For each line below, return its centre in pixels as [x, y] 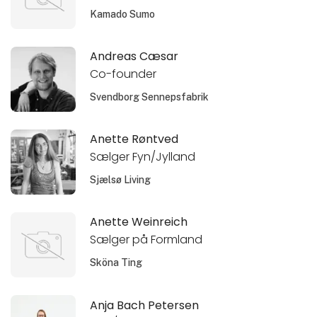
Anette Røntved [134, 139]
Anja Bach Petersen [145, 305]
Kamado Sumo [123, 14]
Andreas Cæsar [134, 57]
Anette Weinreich [139, 222]
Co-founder [123, 74]
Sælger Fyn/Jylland [143, 157]
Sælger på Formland [146, 240]
